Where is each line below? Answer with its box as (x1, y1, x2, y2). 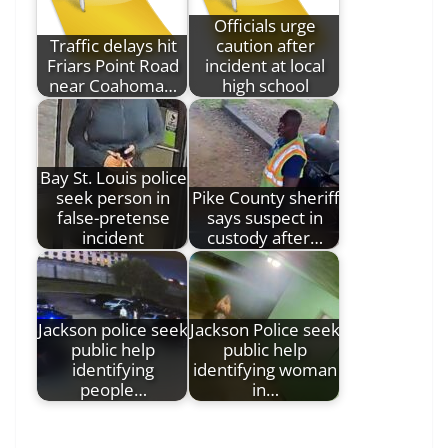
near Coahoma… (49, 73, 177, 97)
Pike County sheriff (191, 185, 339, 209)
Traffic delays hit (49, 33, 177, 57)
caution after (215, 33, 315, 57)
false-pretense (56, 205, 170, 229)
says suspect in (207, 205, 323, 229)
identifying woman (193, 357, 337, 381)
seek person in (56, 185, 170, 209)
